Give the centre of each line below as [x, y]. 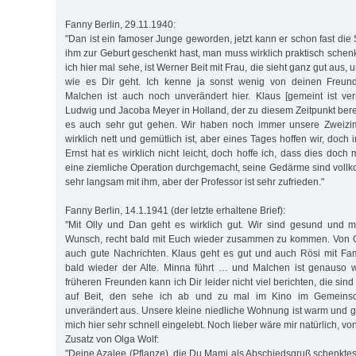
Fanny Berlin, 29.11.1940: [120, 24]
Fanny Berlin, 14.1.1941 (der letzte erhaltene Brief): [175, 210]
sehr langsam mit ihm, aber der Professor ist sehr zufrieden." [195, 182]
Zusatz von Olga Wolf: [112, 339]
